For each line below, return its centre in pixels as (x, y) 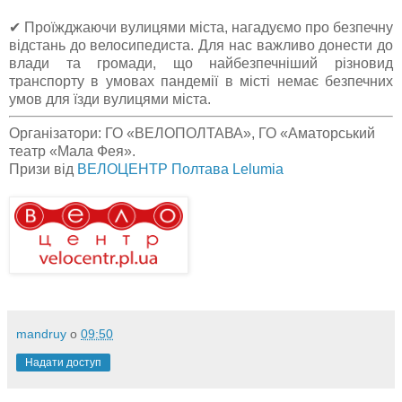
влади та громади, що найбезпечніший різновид (201, 64)
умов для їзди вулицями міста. (110, 100)
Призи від (43, 170)
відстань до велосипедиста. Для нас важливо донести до (201, 46)
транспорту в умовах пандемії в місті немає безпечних (201, 82)
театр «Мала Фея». (72, 152)
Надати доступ (63, 363)
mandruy (41, 334)
